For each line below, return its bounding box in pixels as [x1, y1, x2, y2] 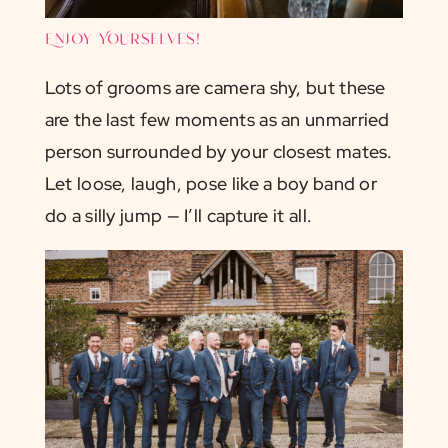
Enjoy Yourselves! [44, 29, 200, 52]
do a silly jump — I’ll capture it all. [44, 204, 313, 228]
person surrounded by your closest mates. [44, 140, 393, 164]
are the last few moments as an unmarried [44, 108, 390, 132]
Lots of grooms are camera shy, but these [44, 76, 386, 100]
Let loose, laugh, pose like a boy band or [44, 172, 378, 196]
